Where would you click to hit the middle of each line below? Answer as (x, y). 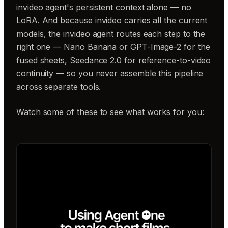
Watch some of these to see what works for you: (110, 112)
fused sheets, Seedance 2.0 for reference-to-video (114, 60)
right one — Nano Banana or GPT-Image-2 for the (113, 47)
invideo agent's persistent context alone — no (104, 7)
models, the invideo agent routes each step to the (111, 34)
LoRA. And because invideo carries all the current (112, 20)
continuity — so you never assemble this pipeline (110, 73)
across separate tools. (59, 87)
